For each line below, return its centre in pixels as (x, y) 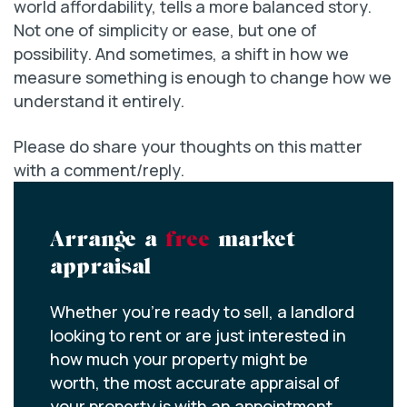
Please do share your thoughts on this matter (188, 147)
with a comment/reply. (99, 170)
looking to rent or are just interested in (198, 336)
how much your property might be (179, 359)
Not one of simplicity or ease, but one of (165, 30)
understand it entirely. (99, 101)
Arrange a (108, 241)
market (253, 241)
